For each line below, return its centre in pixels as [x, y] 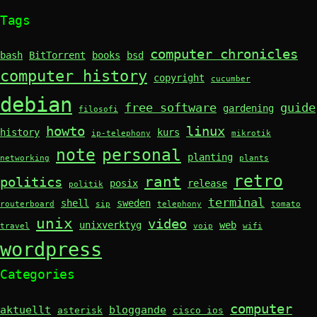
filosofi [98, 109]
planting [210, 157]
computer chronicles [224, 54]
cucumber [231, 79]
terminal [236, 203]
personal [142, 155]
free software [171, 108]
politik [86, 184]
